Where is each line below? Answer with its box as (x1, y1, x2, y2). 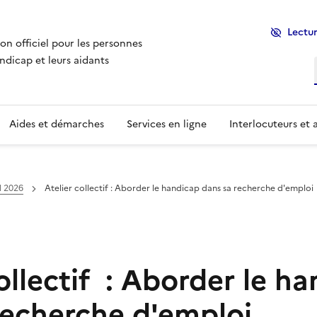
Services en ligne (127, 117, 207, 132)
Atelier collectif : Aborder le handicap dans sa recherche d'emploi (45, 182, 313, 195)
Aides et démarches (9, 117, 104, 132)
